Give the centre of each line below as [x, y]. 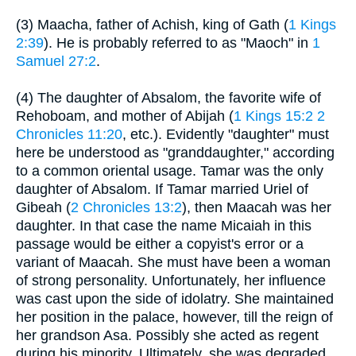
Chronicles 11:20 [69, 134]
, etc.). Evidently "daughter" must [226, 134]
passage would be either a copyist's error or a [160, 244]
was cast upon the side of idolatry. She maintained [175, 298]
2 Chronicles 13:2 [126, 207]
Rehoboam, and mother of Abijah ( [125, 116]
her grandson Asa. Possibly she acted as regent [167, 335]
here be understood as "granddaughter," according [175, 152]
